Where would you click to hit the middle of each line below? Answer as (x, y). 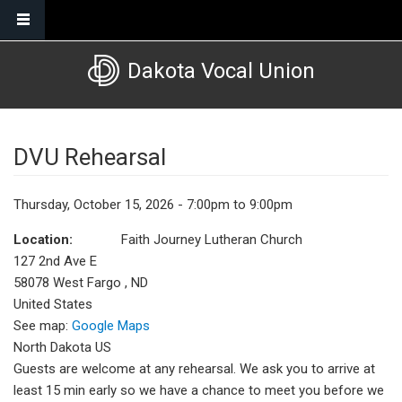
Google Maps (111, 326)
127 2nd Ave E (55, 261)
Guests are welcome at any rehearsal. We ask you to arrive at (194, 369)
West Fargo (89, 283)
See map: (43, 326)
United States (53, 304)
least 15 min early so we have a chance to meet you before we (199, 390)
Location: (45, 240)
